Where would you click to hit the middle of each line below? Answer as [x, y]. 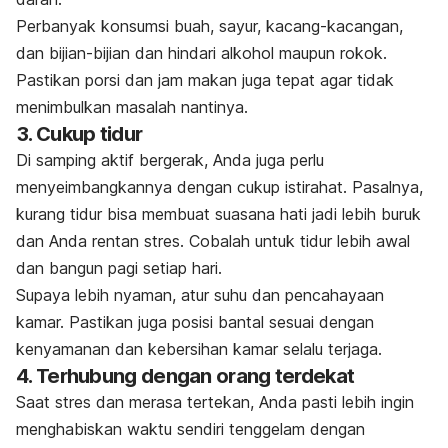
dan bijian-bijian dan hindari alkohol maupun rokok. [201, 52]
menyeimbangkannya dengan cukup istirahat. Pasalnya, [219, 186]
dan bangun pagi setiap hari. [119, 267]
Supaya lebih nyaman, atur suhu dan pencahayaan [200, 294]
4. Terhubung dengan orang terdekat [185, 375]
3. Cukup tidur [79, 133]
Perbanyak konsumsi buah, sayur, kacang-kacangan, [209, 25]
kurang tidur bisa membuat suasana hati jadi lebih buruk [218, 213]
